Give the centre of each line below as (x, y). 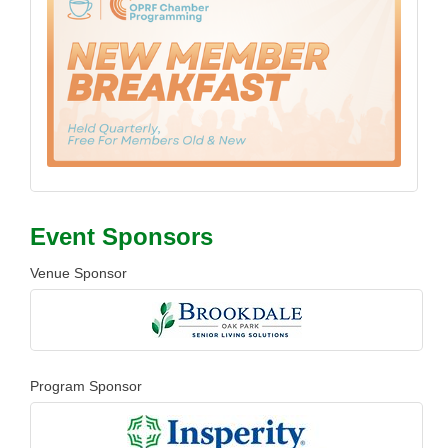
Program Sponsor (86, 386)
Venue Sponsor (78, 273)
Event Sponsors (121, 237)
